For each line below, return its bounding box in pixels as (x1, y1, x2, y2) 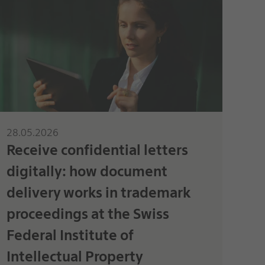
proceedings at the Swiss (6, 205, 169, 222)
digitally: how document (6, 162, 167, 180)
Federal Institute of (6, 226, 134, 244)
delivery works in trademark (6, 183, 190, 201)
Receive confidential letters (6, 141, 188, 159)
